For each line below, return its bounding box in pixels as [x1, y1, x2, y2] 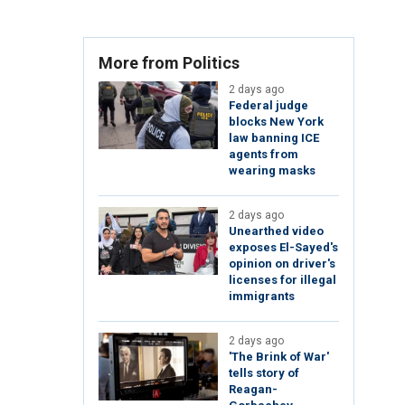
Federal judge [229, 99, 308, 113]
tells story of [229, 366, 299, 381]
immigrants [229, 289, 295, 304]
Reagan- [229, 382, 278, 397]
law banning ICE [229, 131, 319, 146]
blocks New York [229, 115, 324, 129]
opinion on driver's [229, 257, 335, 271]
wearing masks [229, 164, 316, 178]
